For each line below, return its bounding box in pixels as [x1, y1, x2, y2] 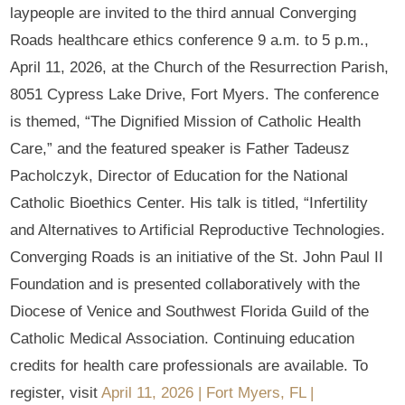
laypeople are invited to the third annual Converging [10, 4, 357, 22]
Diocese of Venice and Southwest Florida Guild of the [10, 302, 370, 320]
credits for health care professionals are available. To [10, 356, 369, 374]
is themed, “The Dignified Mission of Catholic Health [10, 112, 362, 130]
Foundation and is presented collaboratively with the [10, 275, 361, 293]
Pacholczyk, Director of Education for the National [10, 166, 349, 184]
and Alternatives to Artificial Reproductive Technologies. [10, 221, 386, 239]
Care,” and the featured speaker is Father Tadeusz [10, 139, 351, 157]
